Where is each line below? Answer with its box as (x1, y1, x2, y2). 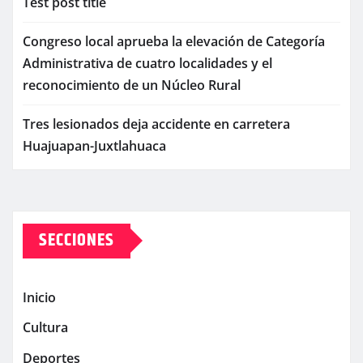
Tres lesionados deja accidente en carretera (23, 114, 290, 133)
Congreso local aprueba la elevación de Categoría (23, 32, 325, 50)
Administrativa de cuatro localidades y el (23, 53, 272, 72)
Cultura (23, 318, 68, 337)
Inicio (23, 288, 56, 307)
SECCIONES (39, 226, 114, 254)
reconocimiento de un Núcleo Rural (23, 75, 241, 94)
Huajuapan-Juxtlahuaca (23, 136, 166, 155)
